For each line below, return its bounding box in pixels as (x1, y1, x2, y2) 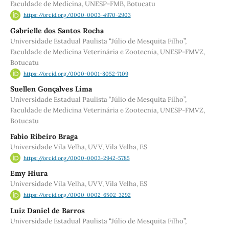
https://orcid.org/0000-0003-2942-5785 (23, 154, 130, 162)
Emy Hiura (10, 169, 48, 178)
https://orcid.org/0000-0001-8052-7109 (23, 70, 128, 78)
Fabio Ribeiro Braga (10, 132, 78, 141)
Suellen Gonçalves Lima (10, 84, 92, 94)
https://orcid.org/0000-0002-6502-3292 (23, 191, 131, 199)
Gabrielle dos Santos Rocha (10, 26, 104, 35)
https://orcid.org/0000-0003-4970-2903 (23, 11, 131, 19)
